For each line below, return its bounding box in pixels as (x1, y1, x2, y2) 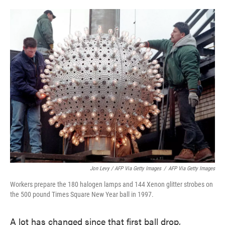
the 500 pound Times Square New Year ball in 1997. (10, 190, 154, 198)
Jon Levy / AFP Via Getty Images (90, 165, 161, 172)
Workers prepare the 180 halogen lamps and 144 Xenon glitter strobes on (10, 180, 213, 188)
